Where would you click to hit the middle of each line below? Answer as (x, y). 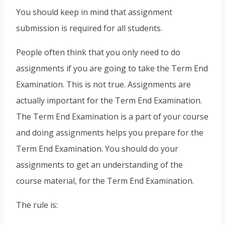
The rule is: (37, 205)
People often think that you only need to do (98, 52)
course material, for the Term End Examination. (105, 181)
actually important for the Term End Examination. (109, 101)
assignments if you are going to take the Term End (112, 69)
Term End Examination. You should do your (97, 149)
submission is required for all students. (89, 28)
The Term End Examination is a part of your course (112, 117)
